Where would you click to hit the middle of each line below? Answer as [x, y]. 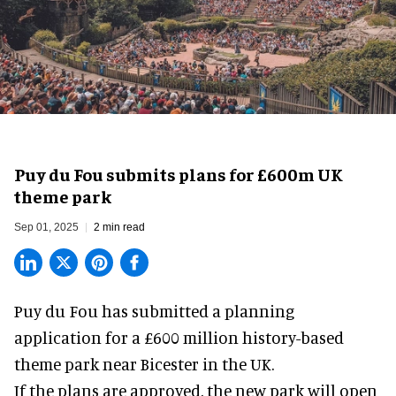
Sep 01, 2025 [46, 227]
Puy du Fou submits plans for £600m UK [179, 173]
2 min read [119, 227]
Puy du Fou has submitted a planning [154, 310]
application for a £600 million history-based [179, 337]
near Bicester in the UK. [187, 363]
